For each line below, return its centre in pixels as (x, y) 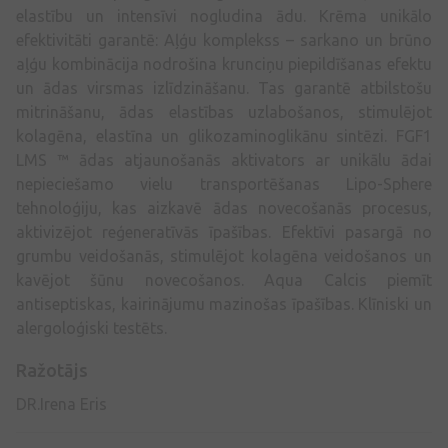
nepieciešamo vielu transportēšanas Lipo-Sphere (224, 183)
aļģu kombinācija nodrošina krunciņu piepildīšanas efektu (224, 63)
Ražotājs (52, 369)
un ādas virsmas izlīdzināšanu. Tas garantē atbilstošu (224, 87)
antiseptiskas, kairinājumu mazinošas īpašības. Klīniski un (224, 303)
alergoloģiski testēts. (91, 327)
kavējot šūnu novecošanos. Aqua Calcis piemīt (224, 279)
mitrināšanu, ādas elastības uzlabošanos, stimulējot (224, 111)
